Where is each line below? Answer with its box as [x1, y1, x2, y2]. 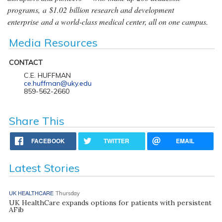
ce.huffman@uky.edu [23, 78, 92, 88]
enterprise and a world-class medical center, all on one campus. [7, 16, 208, 27]
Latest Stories [8, 161, 80, 175]
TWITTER [104, 136, 130, 145]
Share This [8, 113, 64, 128]
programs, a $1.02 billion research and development [7, 4, 174, 15]
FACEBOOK [31, 136, 65, 145]
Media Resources [8, 35, 98, 50]
